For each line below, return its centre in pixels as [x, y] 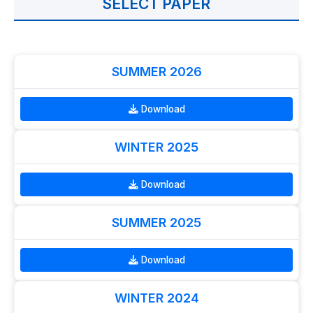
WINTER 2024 [156, 298]
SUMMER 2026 [156, 71]
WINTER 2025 [156, 147]
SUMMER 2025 [156, 222]
